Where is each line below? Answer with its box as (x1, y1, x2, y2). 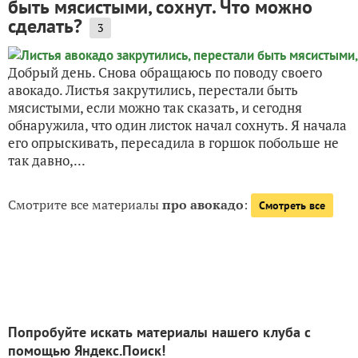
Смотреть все (259, 197, 325, 213)
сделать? (8, 13, 82, 38)
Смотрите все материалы (8, 195, 162, 213)
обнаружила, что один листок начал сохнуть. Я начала (8, 115, 347, 134)
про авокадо (162, 195, 244, 213)
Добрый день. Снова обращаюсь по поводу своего (8, 62, 322, 82)
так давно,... (8, 150, 86, 169)
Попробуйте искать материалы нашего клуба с (8, 322, 311, 341)
